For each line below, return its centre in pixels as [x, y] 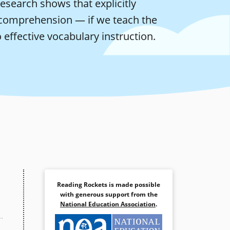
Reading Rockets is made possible [109, 185]
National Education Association [108, 204]
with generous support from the [109, 195]
